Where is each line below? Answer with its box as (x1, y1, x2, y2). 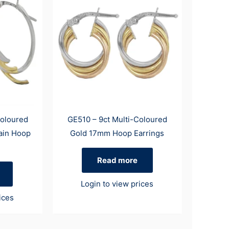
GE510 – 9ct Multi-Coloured (67, 114, 167, 125)
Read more (97, 155, 138, 166)
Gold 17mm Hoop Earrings (70, 128, 165, 139)
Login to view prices (81, 178, 154, 189)
